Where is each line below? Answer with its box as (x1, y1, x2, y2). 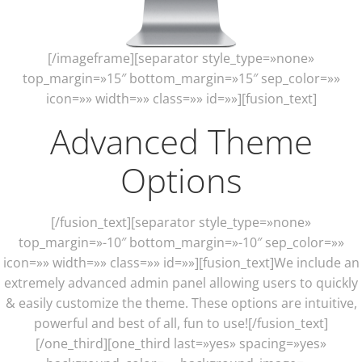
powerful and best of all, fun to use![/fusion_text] (34, 314, 328, 333)
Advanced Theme (49, 118, 313, 165)
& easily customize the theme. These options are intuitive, (5, 294, 357, 313)
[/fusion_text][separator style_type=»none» (51, 213, 311, 232)
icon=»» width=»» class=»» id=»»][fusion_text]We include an (2, 254, 360, 272)
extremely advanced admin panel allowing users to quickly (4, 274, 358, 293)
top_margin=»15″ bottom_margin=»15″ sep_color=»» (22, 69, 340, 88)
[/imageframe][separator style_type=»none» (48, 49, 314, 68)
